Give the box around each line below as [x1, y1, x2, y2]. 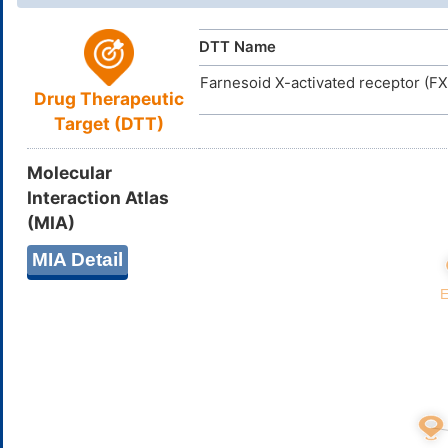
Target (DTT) [54, 113, 164, 135]
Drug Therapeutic [34, 88, 184, 110]
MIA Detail [32, 248, 123, 270]
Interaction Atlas [27, 186, 169, 208]
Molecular [27, 161, 112, 183]
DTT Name [199, 37, 276, 56]
